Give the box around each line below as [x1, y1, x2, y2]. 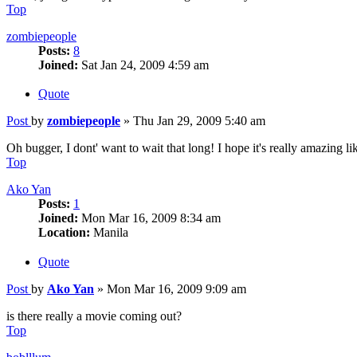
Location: [38, 226, 90, 240]
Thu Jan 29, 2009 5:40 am [133, 114, 265, 128]
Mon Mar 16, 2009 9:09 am [107, 282, 246, 296]
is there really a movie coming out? [6, 309, 182, 324]
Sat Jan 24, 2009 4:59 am [78, 57, 209, 72]
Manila [90, 226, 128, 240]
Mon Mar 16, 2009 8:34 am [78, 211, 221, 226]
